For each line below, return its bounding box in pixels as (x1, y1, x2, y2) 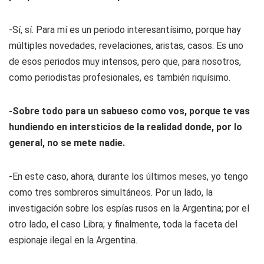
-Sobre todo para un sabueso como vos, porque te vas (9, 105, 250, 117)
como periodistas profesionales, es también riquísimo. (9, 72, 230, 83)
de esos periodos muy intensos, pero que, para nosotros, (9, 56, 241, 67)
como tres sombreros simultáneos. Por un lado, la (9, 187, 213, 198)
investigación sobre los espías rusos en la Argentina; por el (9, 203, 249, 214)
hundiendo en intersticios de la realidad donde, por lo (9, 121, 242, 133)
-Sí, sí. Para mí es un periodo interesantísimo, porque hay (9, 24, 241, 35)
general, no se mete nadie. (9, 137, 125, 148)
